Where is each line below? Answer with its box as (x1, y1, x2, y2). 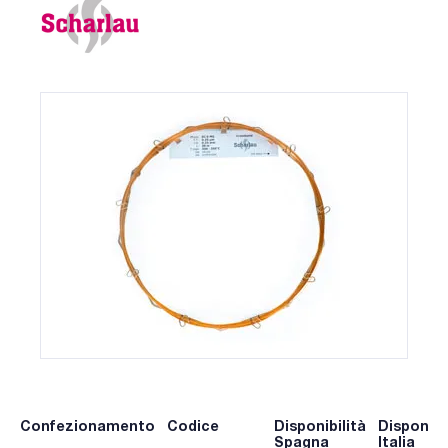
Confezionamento (20, 417, 155, 435)
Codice (166, 417, 219, 435)
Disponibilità (273, 417, 366, 435)
